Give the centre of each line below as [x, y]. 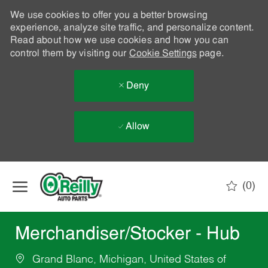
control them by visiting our [69, 54]
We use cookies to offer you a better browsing [109, 16]
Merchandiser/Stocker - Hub [127, 235]
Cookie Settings [163, 54]
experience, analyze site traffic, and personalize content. [132, 28]
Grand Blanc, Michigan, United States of [127, 260]
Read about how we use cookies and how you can [119, 41]
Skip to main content [134, 167]
